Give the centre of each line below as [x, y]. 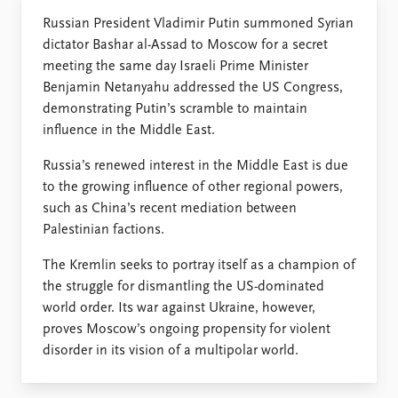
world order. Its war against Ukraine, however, [179, 308]
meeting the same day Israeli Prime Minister [175, 66]
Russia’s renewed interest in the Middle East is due [195, 166]
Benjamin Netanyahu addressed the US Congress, [193, 88]
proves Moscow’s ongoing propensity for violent [187, 329]
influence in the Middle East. [129, 130]
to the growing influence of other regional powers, [193, 187]
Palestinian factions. [103, 230]
